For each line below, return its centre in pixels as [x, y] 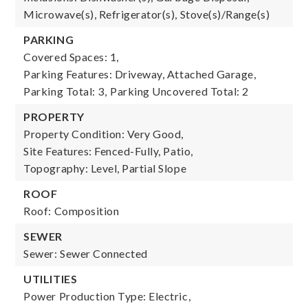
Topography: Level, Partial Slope [105, 168]
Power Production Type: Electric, [107, 296]
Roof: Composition [71, 211]
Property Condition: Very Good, [104, 134]
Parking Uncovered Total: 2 [179, 91]
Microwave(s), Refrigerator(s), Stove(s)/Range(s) [147, 14]
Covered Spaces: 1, [71, 57]
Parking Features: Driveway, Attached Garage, [140, 74]
